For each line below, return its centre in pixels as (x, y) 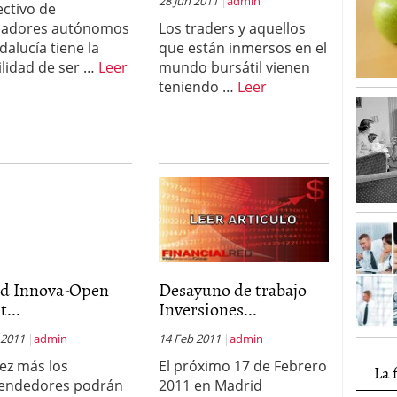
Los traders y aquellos (232, 28)
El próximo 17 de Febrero (242, 366)
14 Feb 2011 (189, 339)
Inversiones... (207, 308)
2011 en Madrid (210, 385)
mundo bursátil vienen (234, 67)
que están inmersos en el (242, 48)
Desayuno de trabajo (232, 289)
